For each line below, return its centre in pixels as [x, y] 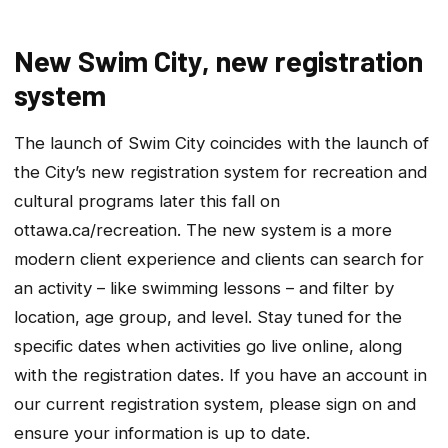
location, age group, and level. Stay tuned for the [208, 317]
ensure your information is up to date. [162, 433]
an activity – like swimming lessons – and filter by [204, 288]
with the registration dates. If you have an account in [220, 375]
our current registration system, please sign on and [215, 404]
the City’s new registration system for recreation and [220, 172]
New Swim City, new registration [218, 61]
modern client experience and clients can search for [219, 259]
